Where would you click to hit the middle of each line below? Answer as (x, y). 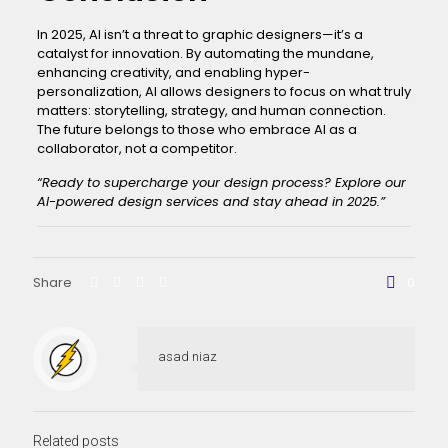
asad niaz (187, 356)
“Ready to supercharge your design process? (185, 182)
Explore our (370, 182)
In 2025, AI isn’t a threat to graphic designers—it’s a (199, 34)
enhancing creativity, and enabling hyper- (173, 72)
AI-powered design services (127, 201)
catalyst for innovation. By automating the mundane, (205, 53)
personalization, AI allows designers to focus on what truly (223, 91)
